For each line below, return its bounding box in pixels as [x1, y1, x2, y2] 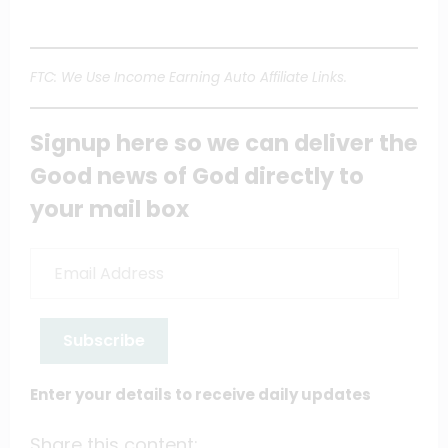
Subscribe [63, 329, 145, 353]
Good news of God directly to [30, 159, 364, 192]
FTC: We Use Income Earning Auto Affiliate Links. [30, 67, 347, 87]
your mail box [30, 192, 189, 225]
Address [29, 267, 80, 285]
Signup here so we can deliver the [30, 126, 418, 159]
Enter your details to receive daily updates [30, 383, 371, 405]
